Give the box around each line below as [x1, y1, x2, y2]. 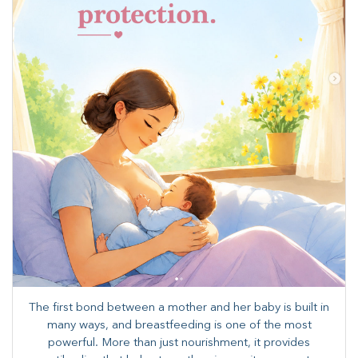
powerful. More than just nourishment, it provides [48, 336, 310, 349]
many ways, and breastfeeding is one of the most [46, 319, 312, 332]
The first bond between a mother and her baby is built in [29, 301, 329, 314]
